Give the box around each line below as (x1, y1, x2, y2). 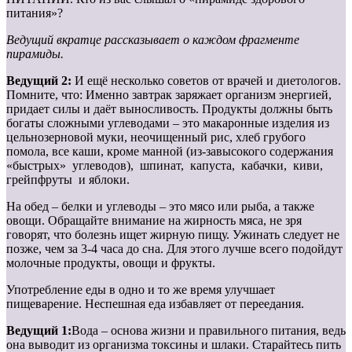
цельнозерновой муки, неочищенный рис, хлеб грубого (6, 130, 306, 144)
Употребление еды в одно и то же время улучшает (6, 282, 275, 296)
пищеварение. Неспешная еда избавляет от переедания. (6, 296, 304, 310)
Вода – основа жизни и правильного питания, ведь (71, 323, 346, 337)
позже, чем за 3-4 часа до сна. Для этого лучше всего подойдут (6, 241, 343, 255)
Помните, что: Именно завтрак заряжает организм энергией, (6, 87, 332, 101)
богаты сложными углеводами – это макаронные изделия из (6, 115, 329, 130)
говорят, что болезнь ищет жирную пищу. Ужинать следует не (6, 227, 339, 241)
